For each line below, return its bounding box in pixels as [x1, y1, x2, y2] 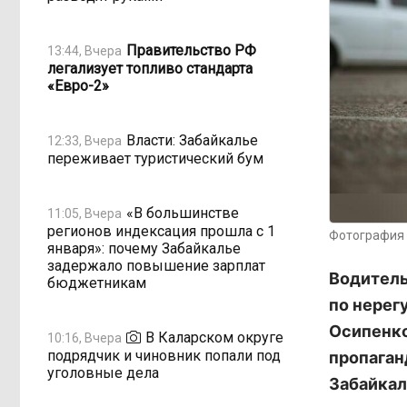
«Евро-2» [47, 77, 109, 94]
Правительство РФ [126, 41, 256, 59]
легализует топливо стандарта [47, 60, 253, 77]
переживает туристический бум [47, 150, 263, 167]
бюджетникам [47, 274, 146, 292]
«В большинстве [126, 203, 239, 222]
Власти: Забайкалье [126, 131, 258, 149]
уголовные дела [47, 364, 159, 382]
